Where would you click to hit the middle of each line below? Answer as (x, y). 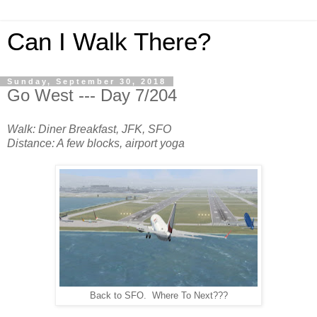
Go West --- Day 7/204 (92, 95)
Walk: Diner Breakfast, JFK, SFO (89, 129)
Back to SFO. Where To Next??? (158, 295)
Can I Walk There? (109, 42)
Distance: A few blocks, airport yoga (96, 143)
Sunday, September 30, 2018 (87, 81)
